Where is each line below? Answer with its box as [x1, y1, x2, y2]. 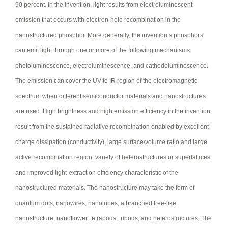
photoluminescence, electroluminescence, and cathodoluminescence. [15, 62, 208, 69]
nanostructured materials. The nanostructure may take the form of [15, 184, 194, 191]
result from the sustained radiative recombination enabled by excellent [15, 123, 209, 130]
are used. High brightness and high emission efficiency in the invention [15, 107, 210, 115]
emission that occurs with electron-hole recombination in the [15, 16, 181, 23]
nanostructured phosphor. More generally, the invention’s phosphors [15, 31, 203, 39]
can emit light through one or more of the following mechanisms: [15, 46, 191, 54]
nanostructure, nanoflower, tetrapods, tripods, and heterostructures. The [15, 214, 212, 222]
